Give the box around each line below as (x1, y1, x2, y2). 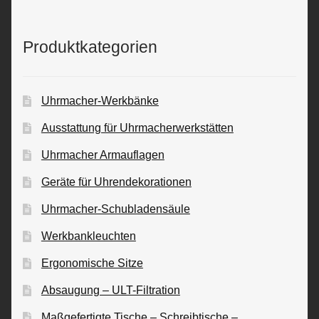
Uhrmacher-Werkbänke (41, 94, 159, 107)
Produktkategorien (23, 38, 157, 57)
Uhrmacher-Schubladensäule (41, 202, 190, 215)
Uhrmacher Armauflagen (41, 148, 164, 161)
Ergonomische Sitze (41, 256, 143, 269)
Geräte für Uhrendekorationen (41, 175, 192, 188)
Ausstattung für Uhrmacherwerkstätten (41, 121, 234, 134)
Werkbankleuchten (41, 229, 136, 242)
